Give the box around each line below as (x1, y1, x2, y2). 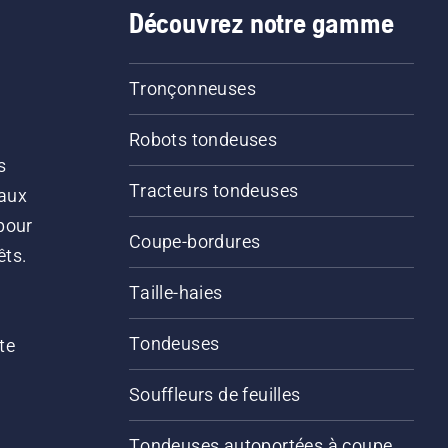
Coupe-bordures (128, 231, 261, 252)
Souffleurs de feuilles (128, 384, 301, 405)
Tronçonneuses (128, 78, 256, 99)
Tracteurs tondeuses (128, 180, 299, 201)
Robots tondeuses (128, 129, 278, 150)
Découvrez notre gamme (128, 7, 394, 39)
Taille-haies (128, 282, 223, 303)
